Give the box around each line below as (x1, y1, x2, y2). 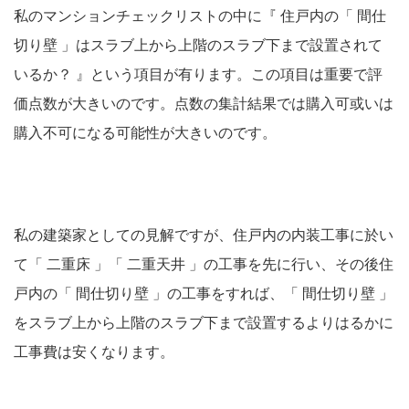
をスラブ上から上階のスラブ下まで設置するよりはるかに (14, 315, 393, 331)
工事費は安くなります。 (14, 344, 174, 361)
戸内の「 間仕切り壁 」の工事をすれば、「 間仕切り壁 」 (14, 286, 393, 302)
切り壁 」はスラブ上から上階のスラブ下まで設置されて (14, 37, 383, 54)
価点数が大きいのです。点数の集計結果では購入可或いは (14, 96, 393, 112)
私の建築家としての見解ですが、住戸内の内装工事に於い (14, 227, 393, 244)
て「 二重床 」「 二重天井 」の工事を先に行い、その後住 (14, 257, 393, 273)
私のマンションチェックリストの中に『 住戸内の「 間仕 (14, 8, 386, 25)
